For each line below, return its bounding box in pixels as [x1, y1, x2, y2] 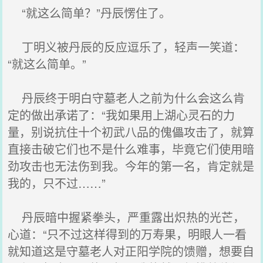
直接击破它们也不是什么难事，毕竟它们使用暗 [8, 140, 255, 157]
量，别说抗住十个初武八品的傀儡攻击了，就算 [8, 123, 255, 140]
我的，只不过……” [8, 174, 106, 191]
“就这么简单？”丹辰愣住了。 [8, 4, 171, 21]
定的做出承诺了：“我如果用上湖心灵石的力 [8, 106, 235, 123]
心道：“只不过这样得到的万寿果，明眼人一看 [8, 225, 247, 242]
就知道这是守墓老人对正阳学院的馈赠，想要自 [8, 242, 255, 259]
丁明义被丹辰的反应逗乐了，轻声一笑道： [8, 38, 245, 55]
